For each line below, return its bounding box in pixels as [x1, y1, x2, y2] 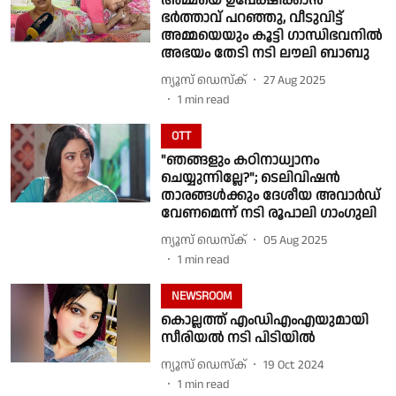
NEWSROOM [171, 287, 232, 306]
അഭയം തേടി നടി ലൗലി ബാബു [160, 43, 369, 65]
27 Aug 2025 [263, 71, 325, 89]
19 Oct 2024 [263, 355, 324, 374]
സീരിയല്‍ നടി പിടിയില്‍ [160, 328, 315, 349]
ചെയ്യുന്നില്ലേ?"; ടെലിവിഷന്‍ [160, 168, 339, 189]
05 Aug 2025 [263, 231, 327, 249]
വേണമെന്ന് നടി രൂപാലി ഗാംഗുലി [160, 203, 377, 225]
